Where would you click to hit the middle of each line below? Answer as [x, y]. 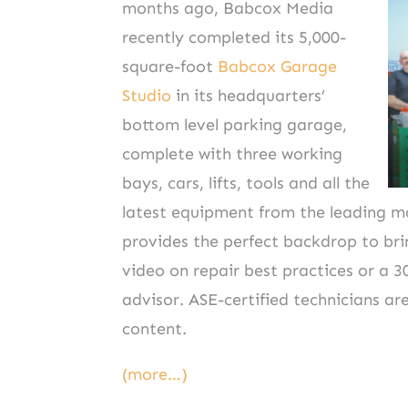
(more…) [155, 374]
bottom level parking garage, [235, 124]
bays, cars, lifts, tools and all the [246, 183]
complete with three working [233, 153]
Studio [147, 95]
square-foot [170, 66]
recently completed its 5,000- [235, 37]
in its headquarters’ [249, 95]
